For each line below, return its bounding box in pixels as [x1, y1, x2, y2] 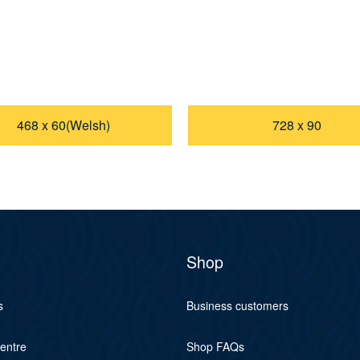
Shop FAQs [186, 338, 244, 355]
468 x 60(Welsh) [17, 116, 110, 135]
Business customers [186, 297, 288, 314]
